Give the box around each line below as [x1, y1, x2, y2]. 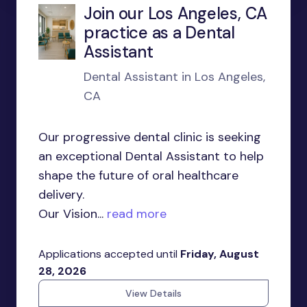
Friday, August [180, 247, 259, 261]
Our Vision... [38, 206, 103, 222]
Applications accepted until [38, 247, 180, 261]
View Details [125, 287, 182, 299]
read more [103, 206, 167, 222]
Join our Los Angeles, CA [83, 3, 268, 24]
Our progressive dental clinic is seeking [38, 129, 261, 145]
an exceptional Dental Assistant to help [38, 148, 264, 164]
